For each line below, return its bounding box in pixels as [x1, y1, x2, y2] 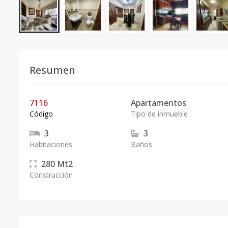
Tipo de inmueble [130, 109, 188, 119]
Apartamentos [130, 97, 186, 108]
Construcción [30, 170, 73, 180]
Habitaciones [30, 139, 72, 149]
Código [30, 109, 53, 119]
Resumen [30, 63, 75, 77]
